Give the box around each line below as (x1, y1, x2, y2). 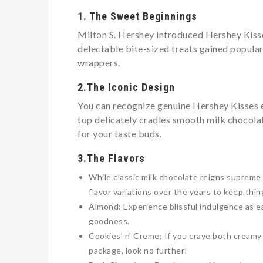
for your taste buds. (77, 127, 161, 139)
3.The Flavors (77, 151, 145, 164)
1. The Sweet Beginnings (77, 9, 197, 22)
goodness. (89, 215, 130, 226)
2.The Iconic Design (77, 80, 175, 93)
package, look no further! (89, 245, 188, 255)
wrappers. (77, 56, 120, 68)
